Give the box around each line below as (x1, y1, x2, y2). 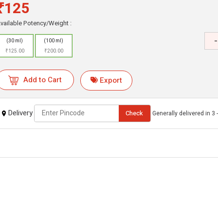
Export (99, 74, 122, 86)
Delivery (7, 107, 33, 118)
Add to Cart (23, 74, 62, 85)
